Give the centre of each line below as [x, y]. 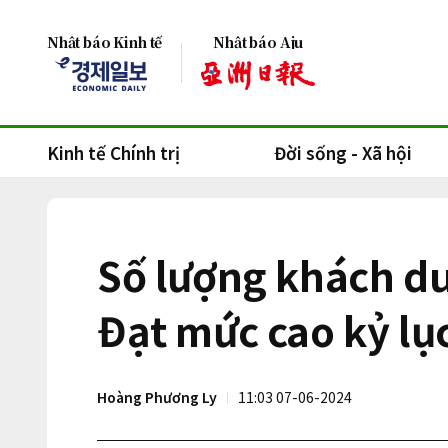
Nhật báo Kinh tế [105, 42]
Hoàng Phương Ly [157, 397]
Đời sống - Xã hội [343, 152]
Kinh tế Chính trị [113, 152]
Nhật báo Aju [258, 42]
